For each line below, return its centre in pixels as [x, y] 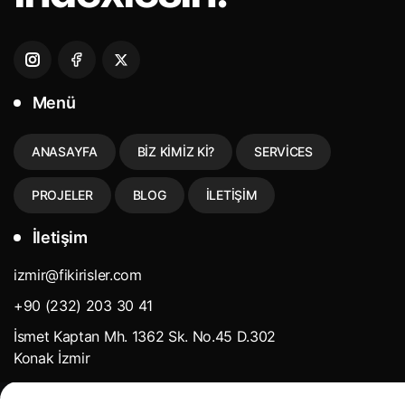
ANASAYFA [65, 152]
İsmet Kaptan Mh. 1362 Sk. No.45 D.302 [145, 337]
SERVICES [283, 152]
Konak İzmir [52, 358]
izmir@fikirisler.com [78, 275]
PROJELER [62, 195]
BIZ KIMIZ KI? [176, 152]
